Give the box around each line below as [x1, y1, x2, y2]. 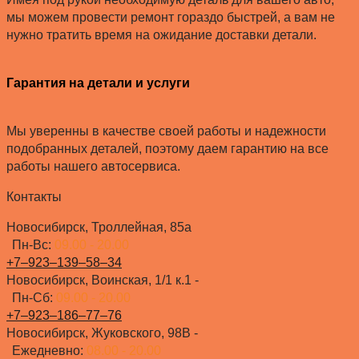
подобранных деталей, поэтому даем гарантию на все [6, 142, 329, 156]
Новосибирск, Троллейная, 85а [6, 220, 192, 235]
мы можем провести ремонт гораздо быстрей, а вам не [6, 10, 335, 24]
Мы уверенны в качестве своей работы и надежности [6, 124, 326, 139]
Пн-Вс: [12, 238, 54, 252]
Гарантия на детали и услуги [6, 76, 190, 91]
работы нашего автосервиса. [6, 159, 180, 174]
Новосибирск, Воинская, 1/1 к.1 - [6, 273, 199, 288]
